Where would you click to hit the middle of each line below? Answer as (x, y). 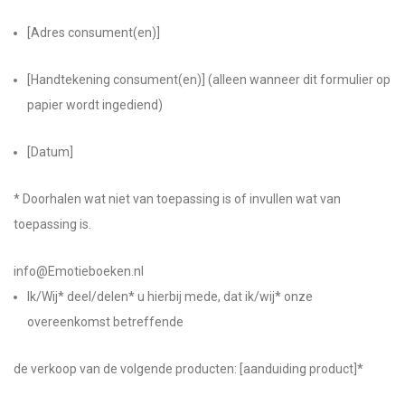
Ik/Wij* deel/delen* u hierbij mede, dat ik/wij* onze (170, 297)
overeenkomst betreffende (105, 322)
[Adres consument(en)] (94, 33)
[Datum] (50, 152)
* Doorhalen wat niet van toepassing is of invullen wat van (177, 199)
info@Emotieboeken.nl (79, 271)
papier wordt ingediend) (95, 105)
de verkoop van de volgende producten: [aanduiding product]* (188, 369)
